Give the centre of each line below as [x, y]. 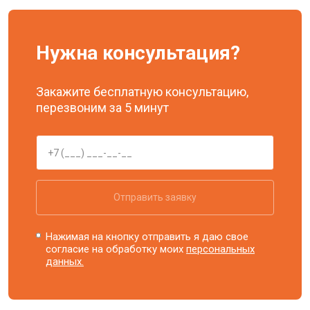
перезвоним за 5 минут [102, 108]
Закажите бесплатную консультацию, [142, 92]
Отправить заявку [155, 197]
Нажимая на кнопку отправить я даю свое [147, 237]
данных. [65, 262]
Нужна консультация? [138, 53]
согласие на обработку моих [116, 249]
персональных [221, 249]
